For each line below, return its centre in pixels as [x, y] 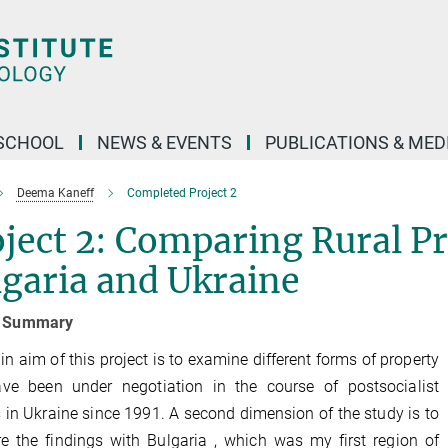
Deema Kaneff [55, 193]
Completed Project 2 [181, 193]
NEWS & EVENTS [164, 142]
